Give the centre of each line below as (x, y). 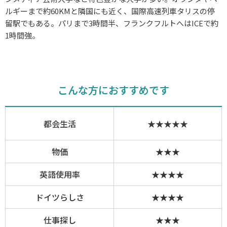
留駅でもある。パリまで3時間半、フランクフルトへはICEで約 (112, 23)
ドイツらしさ (60, 197)
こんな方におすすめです (113, 90)
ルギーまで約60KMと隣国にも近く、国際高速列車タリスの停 (110, 11)
